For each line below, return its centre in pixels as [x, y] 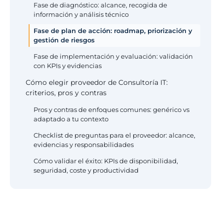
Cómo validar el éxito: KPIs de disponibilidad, [106, 161]
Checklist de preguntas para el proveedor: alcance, [114, 135]
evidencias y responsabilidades [84, 145]
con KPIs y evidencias [68, 66]
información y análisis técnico [81, 14]
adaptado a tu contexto [71, 119]
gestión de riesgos [64, 40]
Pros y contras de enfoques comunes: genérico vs [111, 110]
